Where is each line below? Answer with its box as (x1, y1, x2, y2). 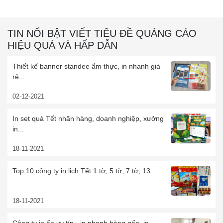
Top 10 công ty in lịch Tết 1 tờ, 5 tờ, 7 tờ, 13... (12, 167, 156, 175)
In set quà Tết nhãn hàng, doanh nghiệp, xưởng (12, 114, 164, 122)
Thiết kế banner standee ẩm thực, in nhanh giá (12, 62, 160, 70)
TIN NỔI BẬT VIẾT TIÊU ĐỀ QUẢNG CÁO (7, 28, 197, 39)
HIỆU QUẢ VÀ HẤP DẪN (7, 40, 117, 51)
